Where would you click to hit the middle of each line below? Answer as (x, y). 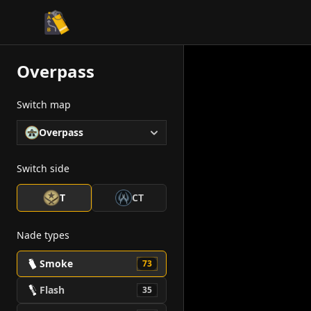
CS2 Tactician (78, 30)
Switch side (43, 168)
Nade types (43, 235)
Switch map (44, 104)
